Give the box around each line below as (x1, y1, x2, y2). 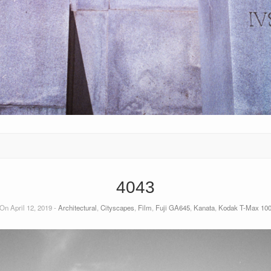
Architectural (58, 203, 97, 213)
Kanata (194, 203, 215, 213)
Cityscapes (100, 203, 134, 213)
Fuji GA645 (155, 203, 190, 213)
